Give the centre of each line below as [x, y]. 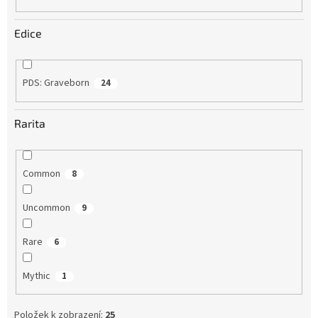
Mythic [36, 276]
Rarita [30, 123]
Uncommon [46, 208]
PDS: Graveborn [56, 83]
